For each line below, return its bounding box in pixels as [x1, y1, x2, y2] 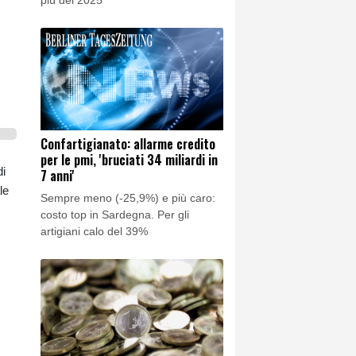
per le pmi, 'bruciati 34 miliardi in [41, 150, 218, 170]
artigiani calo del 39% [41, 225, 148, 238]
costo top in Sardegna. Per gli [41, 208, 189, 222]
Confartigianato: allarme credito [41, 134, 215, 154]
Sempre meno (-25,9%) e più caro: [41, 192, 215, 205]
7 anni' [41, 166, 75, 186]
